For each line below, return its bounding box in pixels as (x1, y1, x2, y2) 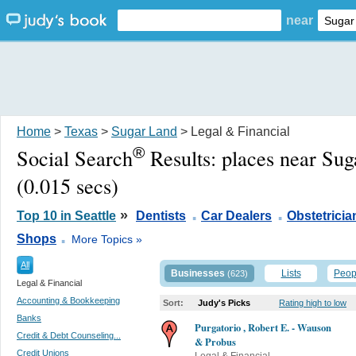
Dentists (136, 207, 186, 222)
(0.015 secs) (17, 171, 118, 199)
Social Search (17, 143, 133, 172)
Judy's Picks (198, 297, 250, 308)
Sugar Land (111, 124, 177, 138)
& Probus (195, 334, 236, 349)
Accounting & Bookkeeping (17, 295, 120, 305)
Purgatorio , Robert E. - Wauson (195, 319, 331, 335)
